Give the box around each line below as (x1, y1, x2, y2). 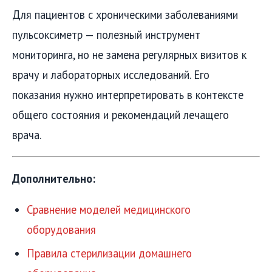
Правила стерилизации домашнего (27, 245, 192, 260)
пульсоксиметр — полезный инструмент (12, 27, 200, 42)
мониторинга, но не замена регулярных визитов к (12, 47, 246, 63)
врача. (12, 127, 41, 143)
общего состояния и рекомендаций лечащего (12, 107, 229, 123)
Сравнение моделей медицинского (27, 202, 191, 217)
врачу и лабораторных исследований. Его (12, 67, 209, 83)
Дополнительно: (12, 171, 95, 186)
